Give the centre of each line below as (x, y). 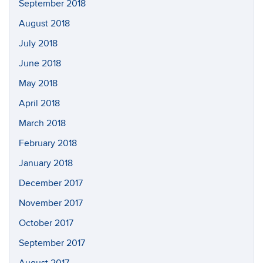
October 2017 (46, 223)
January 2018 (46, 163)
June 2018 (40, 63)
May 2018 (38, 83)
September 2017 (52, 243)
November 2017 (51, 203)
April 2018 (39, 103)
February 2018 (48, 143)
